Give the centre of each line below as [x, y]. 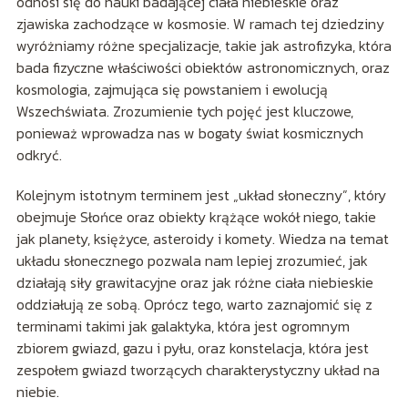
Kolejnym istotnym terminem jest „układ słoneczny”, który [201, 195]
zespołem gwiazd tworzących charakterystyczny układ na [198, 370]
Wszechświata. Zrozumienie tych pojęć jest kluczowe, [184, 112]
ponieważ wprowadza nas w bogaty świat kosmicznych [189, 133]
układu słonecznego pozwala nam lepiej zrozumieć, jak [192, 261]
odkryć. [39, 155]
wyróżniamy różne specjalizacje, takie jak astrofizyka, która [204, 46]
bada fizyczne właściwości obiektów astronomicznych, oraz [203, 68]
